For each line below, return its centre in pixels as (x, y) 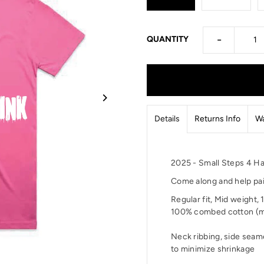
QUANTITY (167, 39)
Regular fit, (192, 199)
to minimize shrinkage (213, 249)
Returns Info (217, 118)
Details (167, 118)
